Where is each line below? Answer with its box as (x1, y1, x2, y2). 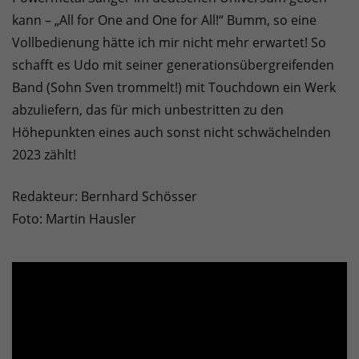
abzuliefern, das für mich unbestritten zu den (12, 101, 284, 119)
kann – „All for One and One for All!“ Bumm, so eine (12, 11, 317, 30)
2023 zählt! (12, 146, 76, 164)
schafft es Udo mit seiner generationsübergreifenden (12, 56, 334, 75)
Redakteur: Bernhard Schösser (12, 188, 197, 206)
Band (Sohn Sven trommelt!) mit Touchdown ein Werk (12, 79, 336, 97)
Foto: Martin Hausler (12, 210, 136, 228)
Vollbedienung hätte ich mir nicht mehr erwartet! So (12, 34, 326, 52)
